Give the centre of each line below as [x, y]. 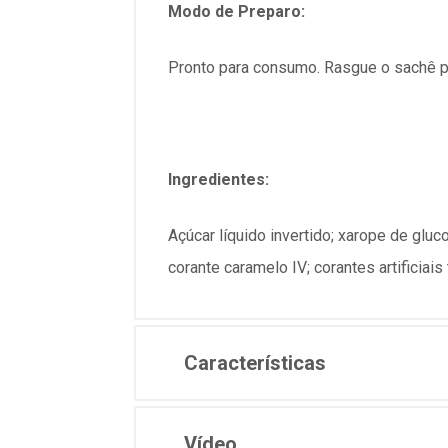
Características [255, 363]
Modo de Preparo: [236, 11]
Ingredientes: [218, 179]
